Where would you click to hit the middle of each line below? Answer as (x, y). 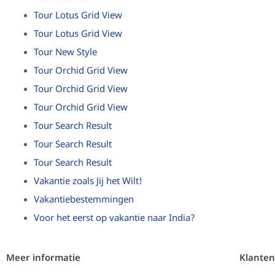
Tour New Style (65, 53)
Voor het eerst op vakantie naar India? (114, 219)
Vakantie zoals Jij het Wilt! (88, 182)
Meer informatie (43, 258)
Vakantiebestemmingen (84, 200)
